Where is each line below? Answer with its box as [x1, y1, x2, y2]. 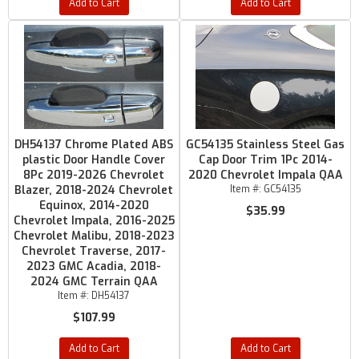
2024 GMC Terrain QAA [30, 274, 158, 289]
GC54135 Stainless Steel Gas [186, 137, 345, 152]
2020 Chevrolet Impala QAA [188, 167, 343, 183]
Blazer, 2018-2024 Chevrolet [14, 183, 173, 198]
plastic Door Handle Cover [22, 152, 165, 167]
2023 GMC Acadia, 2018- [26, 259, 161, 274]
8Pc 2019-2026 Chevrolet [23, 167, 164, 183]
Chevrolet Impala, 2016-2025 [13, 213, 175, 228]
